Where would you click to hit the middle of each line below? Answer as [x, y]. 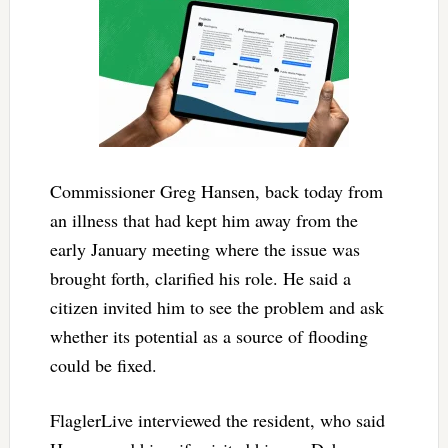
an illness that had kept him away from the [203, 219]
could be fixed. [103, 364]
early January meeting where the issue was [204, 248]
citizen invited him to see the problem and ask [216, 306]
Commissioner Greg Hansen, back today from [216, 190]
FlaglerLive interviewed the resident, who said [217, 419]
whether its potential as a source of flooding [208, 335]
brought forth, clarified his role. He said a [200, 277]
